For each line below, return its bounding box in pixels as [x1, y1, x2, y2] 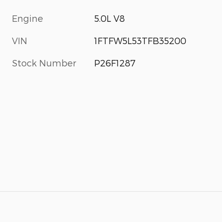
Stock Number [12, 57, 76, 68]
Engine [12, 13, 43, 24]
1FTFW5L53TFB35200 [94, 35, 187, 46]
